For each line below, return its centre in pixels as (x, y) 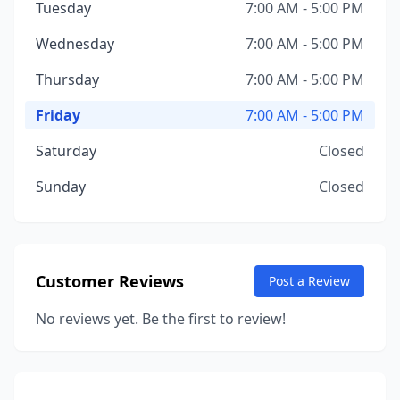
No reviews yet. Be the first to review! (161, 319)
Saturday (66, 151)
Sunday (61, 187)
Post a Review (309, 281)
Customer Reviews (110, 281)
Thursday (67, 79)
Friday (58, 115)
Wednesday (75, 44)
